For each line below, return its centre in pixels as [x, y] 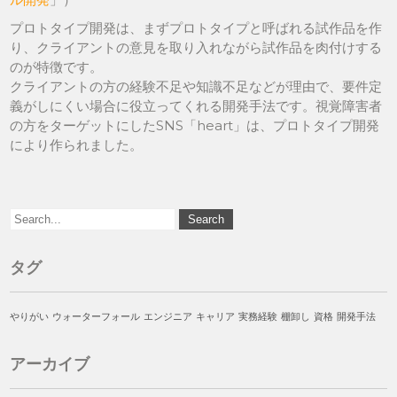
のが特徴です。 [57, 67]
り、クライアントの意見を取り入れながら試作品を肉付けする [196, 47]
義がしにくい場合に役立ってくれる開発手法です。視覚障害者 [196, 106]
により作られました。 [77, 145]
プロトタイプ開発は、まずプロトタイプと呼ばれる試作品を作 [196, 28]
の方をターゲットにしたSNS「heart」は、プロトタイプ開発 [195, 125]
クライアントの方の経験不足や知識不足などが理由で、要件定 [196, 86]
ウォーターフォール [97, 317]
